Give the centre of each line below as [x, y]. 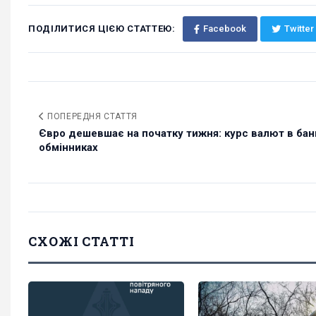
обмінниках [68, 148]
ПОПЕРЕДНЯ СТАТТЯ [91, 117]
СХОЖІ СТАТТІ [81, 242]
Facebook [224, 29]
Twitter [299, 29]
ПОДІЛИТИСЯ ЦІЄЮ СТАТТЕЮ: [102, 29]
